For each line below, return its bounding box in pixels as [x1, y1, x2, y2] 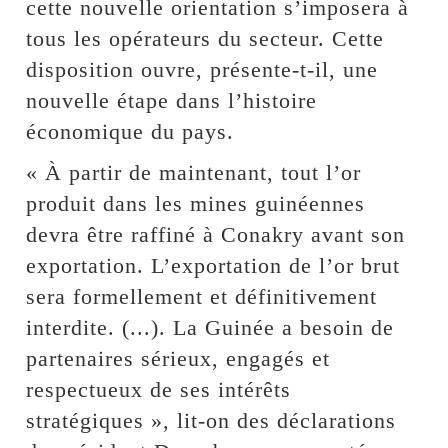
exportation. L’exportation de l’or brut [26, 252, 401, 278]
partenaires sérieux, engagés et [26, 345, 331, 371]
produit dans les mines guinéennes [26, 190, 366, 216]
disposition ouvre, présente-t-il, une [26, 56, 379, 82]
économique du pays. [26, 118, 235, 144]
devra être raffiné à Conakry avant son [26, 221, 406, 247]
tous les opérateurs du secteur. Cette [26, 25, 385, 51]
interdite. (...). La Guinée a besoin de [26, 314, 395, 340]
